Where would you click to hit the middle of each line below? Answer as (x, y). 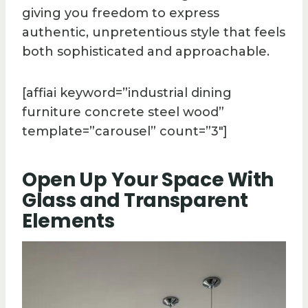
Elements (68, 221)
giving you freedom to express (121, 13)
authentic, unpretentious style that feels (154, 33)
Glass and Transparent (135, 201)
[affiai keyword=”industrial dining (127, 93)
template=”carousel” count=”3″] (125, 132)
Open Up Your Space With (148, 180)
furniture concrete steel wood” (123, 112)
